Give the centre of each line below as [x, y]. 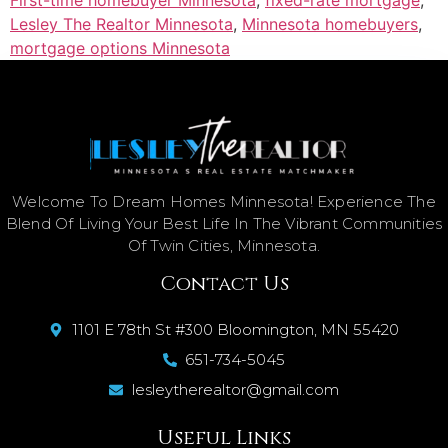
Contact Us [224, 284]
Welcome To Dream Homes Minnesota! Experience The [224, 202]
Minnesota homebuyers [330, 23]
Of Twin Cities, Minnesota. [224, 246]
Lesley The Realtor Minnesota [121, 23]
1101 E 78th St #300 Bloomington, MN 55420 [235, 330]
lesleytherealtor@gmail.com [235, 390]
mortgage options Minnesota [120, 47]
